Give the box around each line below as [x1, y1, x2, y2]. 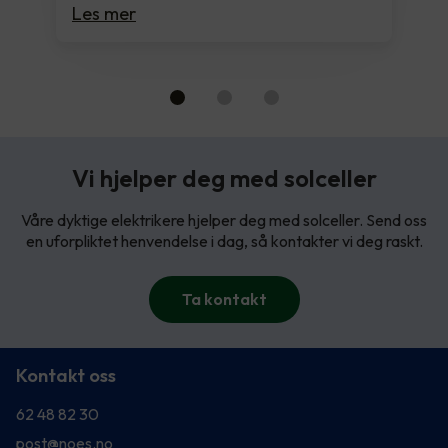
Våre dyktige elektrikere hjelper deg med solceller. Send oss [21, 209, 427, 230]
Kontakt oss [16, 363, 116, 387]
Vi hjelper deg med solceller [71, 162, 377, 193]
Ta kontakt [181, 288, 267, 309]
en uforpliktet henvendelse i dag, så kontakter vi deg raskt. [25, 230, 423, 251]
